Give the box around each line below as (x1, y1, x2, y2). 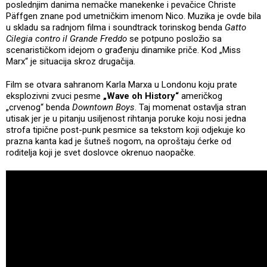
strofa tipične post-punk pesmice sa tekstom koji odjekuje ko (6, 124, 246, 135)
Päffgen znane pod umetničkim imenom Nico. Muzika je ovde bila (6, 10, 261, 21)
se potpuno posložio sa (127, 33, 222, 44)
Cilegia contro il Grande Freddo (6, 33, 127, 44)
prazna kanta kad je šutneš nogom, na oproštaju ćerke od (6, 135, 231, 147)
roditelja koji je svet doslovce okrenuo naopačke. (6, 147, 195, 158)
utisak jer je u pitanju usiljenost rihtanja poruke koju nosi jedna (6, 113, 246, 124)
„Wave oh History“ (101, 90, 179, 101)
